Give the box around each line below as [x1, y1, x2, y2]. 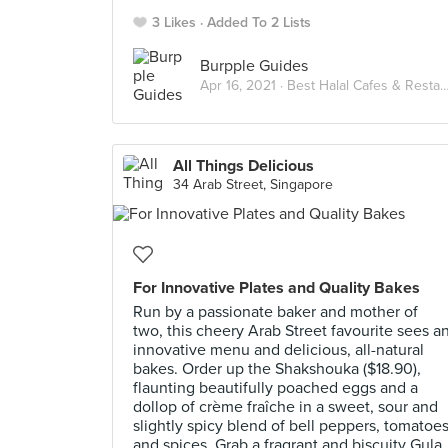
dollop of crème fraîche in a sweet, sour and [133, 397, 438, 417]
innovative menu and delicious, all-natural [133, 340, 424, 360]
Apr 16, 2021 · [200, 76, 287, 94]
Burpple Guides [200, 55, 308, 76]
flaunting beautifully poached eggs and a [133, 378, 418, 398]
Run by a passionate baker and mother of [133, 302, 418, 322]
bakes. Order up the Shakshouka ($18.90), [133, 359, 421, 379]
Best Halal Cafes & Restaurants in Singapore [287, 76, 440, 94]
